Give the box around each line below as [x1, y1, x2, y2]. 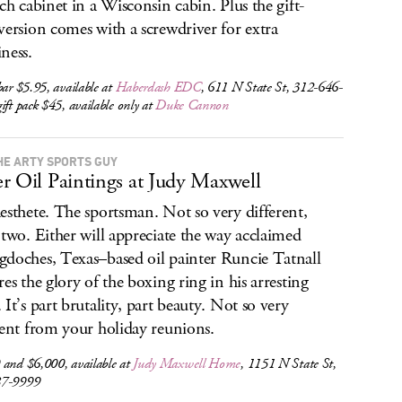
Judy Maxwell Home [133, 354, 241, 373]
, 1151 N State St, [240, 354, 336, 373]
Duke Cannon [155, 96, 229, 115]
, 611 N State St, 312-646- [200, 78, 343, 97]
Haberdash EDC [115, 78, 201, 97]
